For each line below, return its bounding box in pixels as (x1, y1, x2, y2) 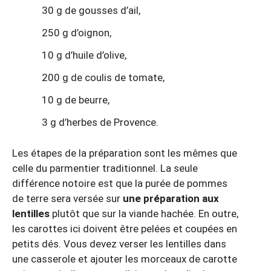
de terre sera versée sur (12, 192, 123, 205)
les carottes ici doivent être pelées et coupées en (12, 223, 237, 235)
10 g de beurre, (42, 94, 109, 106)
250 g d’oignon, (42, 27, 111, 39)
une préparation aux (123, 192, 219, 205)
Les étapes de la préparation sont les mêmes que (12, 147, 237, 160)
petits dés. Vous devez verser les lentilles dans (12, 238, 226, 250)
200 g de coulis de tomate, (42, 71, 165, 84)
